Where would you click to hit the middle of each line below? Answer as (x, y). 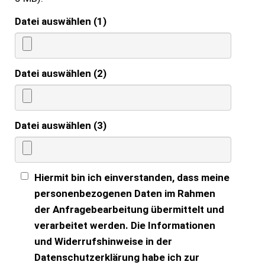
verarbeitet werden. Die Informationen (125, 225)
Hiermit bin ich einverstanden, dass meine (132, 177)
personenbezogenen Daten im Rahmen (125, 193)
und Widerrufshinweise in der (103, 241)
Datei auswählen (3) (61, 125)
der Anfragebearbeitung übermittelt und (129, 209)
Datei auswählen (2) (61, 73)
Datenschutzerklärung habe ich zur (117, 257)
